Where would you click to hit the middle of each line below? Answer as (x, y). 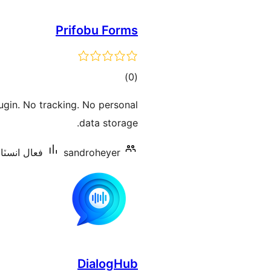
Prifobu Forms (97, 30)
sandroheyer (92, 152)
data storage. (109, 123)
